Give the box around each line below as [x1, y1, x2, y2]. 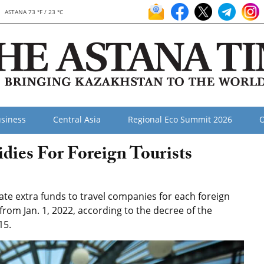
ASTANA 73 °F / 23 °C [4, 8, 63, 16]
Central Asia [53, 114, 101, 125]
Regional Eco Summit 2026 [128, 114, 232, 125]
